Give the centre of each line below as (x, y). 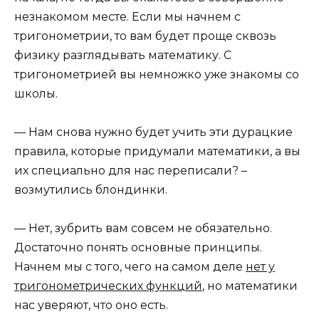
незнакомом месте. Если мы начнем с (127, 16)
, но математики (250, 286)
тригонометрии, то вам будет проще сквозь (145, 36)
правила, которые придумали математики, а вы (157, 151)
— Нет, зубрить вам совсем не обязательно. (143, 228)
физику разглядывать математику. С (123, 55)
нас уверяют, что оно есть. (91, 305)
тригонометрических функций (108, 286)
